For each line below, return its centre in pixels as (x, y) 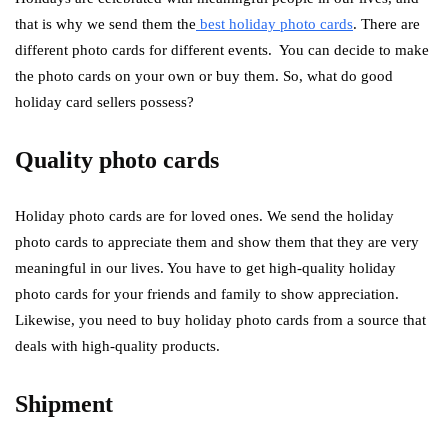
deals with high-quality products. (117, 346)
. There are (386, 24)
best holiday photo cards (276, 24)
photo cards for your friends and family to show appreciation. (207, 294)
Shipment (64, 404)
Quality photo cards (117, 160)
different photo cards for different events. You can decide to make (222, 50)
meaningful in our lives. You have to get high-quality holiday (205, 268)
